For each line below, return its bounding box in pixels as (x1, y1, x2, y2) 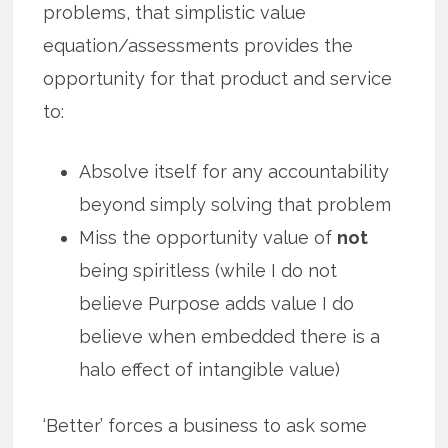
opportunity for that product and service (43, 68, 393, 90)
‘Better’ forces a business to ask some (43, 414, 368, 436)
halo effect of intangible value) (79, 359, 341, 381)
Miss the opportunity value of (79, 227, 338, 249)
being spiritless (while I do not (79, 260, 338, 282)
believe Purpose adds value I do (79, 293, 355, 315)
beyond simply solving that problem (79, 194, 392, 216)
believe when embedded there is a (79, 326, 381, 348)
